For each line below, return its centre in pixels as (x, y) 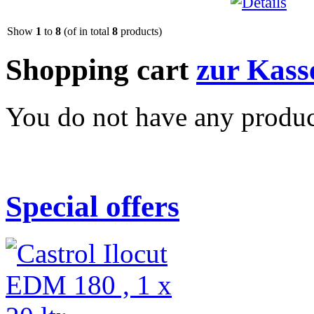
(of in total (87, 31)
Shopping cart (101, 70)
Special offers (93, 207)
